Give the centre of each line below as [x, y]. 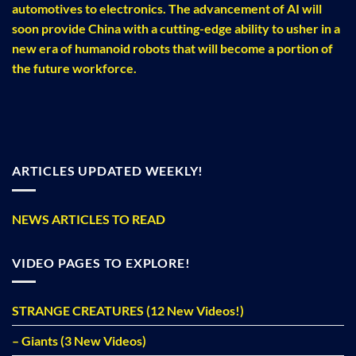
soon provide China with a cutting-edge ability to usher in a [176, 28]
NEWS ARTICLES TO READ [89, 219]
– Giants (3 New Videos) [79, 341]
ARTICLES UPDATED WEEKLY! [108, 171]
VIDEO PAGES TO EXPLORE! [101, 262]
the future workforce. [74, 68]
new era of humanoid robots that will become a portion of [172, 48]
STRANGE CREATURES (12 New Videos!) [128, 311]
